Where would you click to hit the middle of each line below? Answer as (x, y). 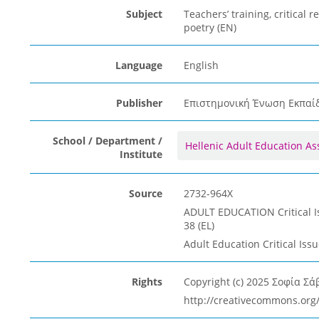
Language (138, 65)
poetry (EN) (210, 27)
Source (145, 193)
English (201, 65)
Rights (147, 282)
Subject (144, 14)
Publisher (139, 103)
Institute (141, 154)
